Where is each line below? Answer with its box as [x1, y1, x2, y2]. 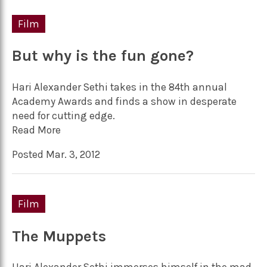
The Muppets [12, 226, 106, 246]
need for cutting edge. [12, 109, 115, 122]
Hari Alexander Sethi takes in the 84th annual [12, 80, 227, 93]
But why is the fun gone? [12, 46, 194, 66]
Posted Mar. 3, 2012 [12, 148, 100, 161]
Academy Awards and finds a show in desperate [12, 95, 237, 107]
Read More [12, 123, 61, 136]
